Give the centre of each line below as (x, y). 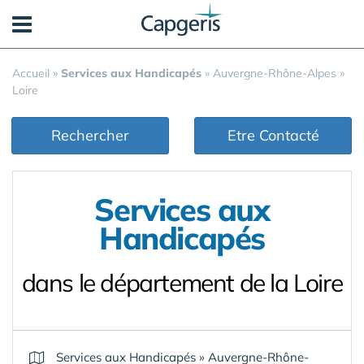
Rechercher (90, 135)
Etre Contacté (273, 135)
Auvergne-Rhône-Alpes (275, 73)
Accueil (31, 73)
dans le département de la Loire (182, 283)
